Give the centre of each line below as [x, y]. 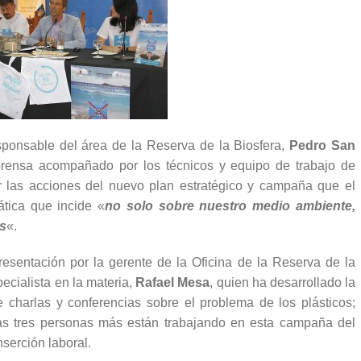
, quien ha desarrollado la [283, 282]
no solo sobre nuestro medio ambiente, [230, 205]
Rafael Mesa [173, 282]
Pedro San [323, 145]
